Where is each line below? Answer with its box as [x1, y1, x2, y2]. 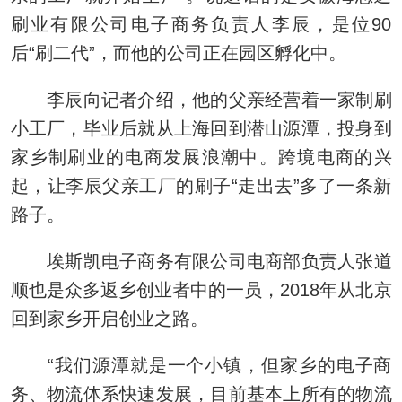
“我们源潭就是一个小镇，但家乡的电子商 [10, 354, 392, 375]
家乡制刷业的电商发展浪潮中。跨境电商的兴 [10, 146, 392, 167]
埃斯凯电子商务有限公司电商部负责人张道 [10, 250, 392, 271]
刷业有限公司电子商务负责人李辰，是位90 [10, 13, 392, 34]
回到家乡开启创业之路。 [10, 308, 208, 328]
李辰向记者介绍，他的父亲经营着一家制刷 [10, 89, 392, 109]
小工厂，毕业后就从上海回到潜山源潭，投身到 [10, 118, 392, 138]
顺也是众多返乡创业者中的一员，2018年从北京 [10, 279, 392, 300]
